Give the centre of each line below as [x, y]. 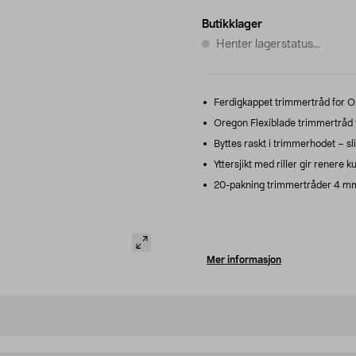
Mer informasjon [244, 259]
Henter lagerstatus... [268, 44]
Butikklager [232, 24]
